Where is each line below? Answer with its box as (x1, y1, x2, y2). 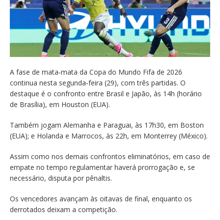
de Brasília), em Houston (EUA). (10, 100, 110, 110)
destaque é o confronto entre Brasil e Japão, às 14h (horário (10, 89, 202, 99)
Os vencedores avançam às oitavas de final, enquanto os (10, 194, 192, 204)
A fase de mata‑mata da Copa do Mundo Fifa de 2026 (10, 67, 182, 77)
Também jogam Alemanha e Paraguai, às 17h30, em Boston (10, 120, 204, 130)
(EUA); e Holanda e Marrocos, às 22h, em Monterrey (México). (10, 131, 208, 141)
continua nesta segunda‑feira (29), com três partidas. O (10, 78, 186, 88)
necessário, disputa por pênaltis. (10, 173, 112, 183)
